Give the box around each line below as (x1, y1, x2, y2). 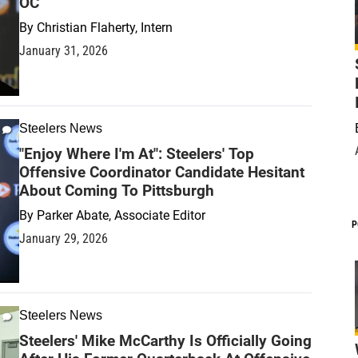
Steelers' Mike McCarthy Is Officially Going (19, 332, 312, 351)
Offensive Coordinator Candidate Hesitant (19, 162, 304, 181)
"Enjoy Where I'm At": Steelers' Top (19, 144, 254, 163)
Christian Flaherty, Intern (37, 19, 173, 35)
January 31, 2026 (19, 42, 108, 58)
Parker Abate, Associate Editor (37, 207, 205, 223)
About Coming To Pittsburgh (19, 181, 214, 200)
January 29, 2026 (19, 230, 108, 246)
